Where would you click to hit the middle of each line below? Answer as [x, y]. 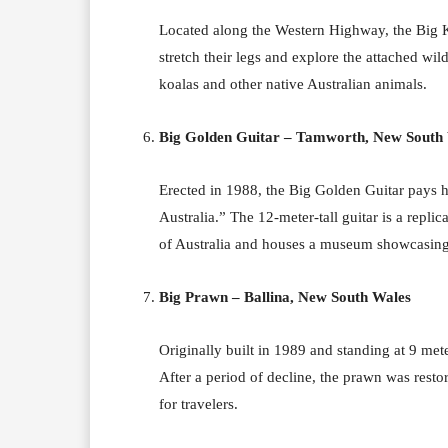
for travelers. [198, 403]
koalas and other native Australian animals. [293, 83]
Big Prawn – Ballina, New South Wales [285, 296]
